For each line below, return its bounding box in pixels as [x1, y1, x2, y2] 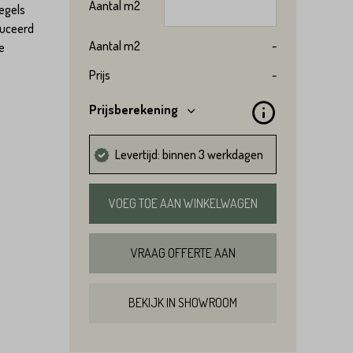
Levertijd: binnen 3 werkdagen [115, 147, 263, 162]
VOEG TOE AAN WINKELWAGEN [108, 195, 258, 211]
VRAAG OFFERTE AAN [130, 245, 236, 261]
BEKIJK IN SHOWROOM [128, 295, 237, 310]
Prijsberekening [89, 102, 185, 117]
